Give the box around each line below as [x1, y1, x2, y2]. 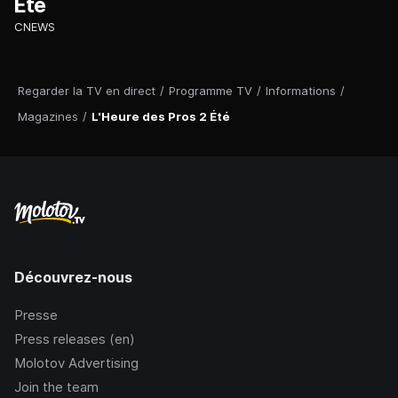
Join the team [14, 378, 99, 396]
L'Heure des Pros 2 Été [92, 109, 230, 124]
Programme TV [169, 84, 252, 99]
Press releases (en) [14, 330, 135, 348]
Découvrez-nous [14, 268, 132, 287]
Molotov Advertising [14, 354, 139, 372]
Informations [266, 84, 336, 99]
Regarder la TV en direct [18, 84, 155, 99]
